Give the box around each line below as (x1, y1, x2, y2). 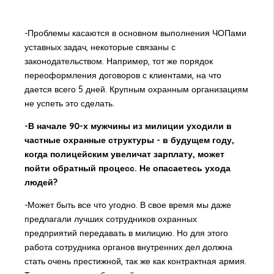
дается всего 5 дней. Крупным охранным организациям (24, 84, 248, 95)
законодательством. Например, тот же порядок (24, 56, 213, 67)
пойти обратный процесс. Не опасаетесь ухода (24, 163, 231, 174)
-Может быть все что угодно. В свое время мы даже (24, 199, 231, 211)
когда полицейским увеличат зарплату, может (24, 149, 224, 160)
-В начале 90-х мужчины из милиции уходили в (24, 120, 232, 132)
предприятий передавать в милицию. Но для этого (24, 228, 228, 239)
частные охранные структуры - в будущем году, (24, 135, 234, 146)
